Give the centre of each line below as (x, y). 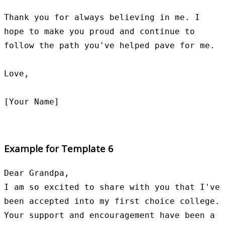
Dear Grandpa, (37, 173)
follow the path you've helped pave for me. (109, 46)
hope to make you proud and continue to (99, 32)
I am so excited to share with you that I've (112, 187)
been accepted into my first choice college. (112, 201)
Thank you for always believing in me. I (102, 18)
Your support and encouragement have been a (109, 215)
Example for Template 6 (59, 149)
